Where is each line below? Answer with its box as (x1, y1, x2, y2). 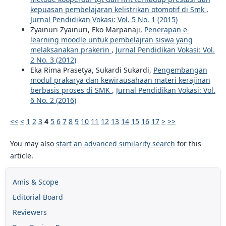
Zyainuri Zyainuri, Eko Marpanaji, (30, 25, 144, 34)
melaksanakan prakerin (30, 45, 111, 54)
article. (10, 151, 33, 161)
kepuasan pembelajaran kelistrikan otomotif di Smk (30, 5, 206, 14)
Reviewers (12, 207, 47, 217)
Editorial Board (12, 192, 63, 202)
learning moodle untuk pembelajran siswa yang (30, 35, 193, 44)
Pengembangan (153, 65, 207, 75)
